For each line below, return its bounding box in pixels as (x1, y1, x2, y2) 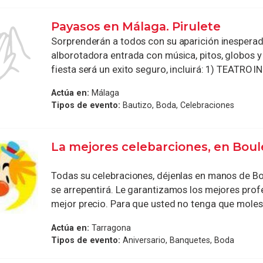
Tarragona (89, 222, 131, 232)
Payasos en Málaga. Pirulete (51, 19, 221, 33)
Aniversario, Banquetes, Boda (120, 235, 235, 245)
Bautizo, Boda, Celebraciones (120, 100, 235, 110)
